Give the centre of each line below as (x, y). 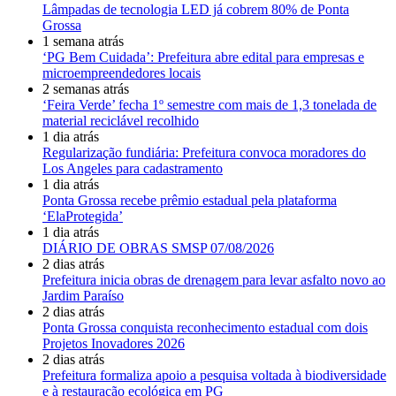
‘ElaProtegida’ (83, 217)
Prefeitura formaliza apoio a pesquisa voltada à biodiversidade (214, 376)
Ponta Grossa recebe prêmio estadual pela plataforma (190, 201)
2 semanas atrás (86, 89)
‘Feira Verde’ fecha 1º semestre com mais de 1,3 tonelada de (209, 105)
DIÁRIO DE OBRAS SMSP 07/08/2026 (158, 248)
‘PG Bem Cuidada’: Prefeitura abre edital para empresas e (203, 57)
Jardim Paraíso (83, 296)
